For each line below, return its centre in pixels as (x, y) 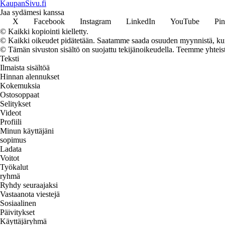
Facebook (49, 21)
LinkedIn (141, 21)
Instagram (95, 21)
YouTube (185, 21)
